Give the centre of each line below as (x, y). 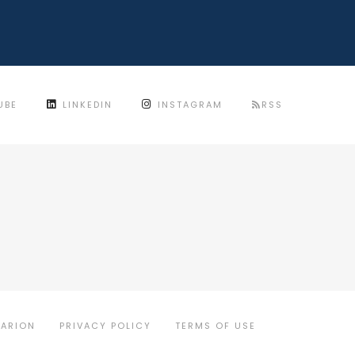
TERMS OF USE (216, 326)
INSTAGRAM (190, 105)
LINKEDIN (88, 105)
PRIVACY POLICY (105, 326)
